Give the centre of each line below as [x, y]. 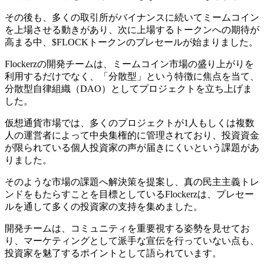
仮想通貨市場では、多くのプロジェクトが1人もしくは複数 [130, 123]
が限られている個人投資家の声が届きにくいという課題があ [132, 147]
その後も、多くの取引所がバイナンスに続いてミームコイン [132, 17]
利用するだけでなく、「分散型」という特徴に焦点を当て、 [132, 76]
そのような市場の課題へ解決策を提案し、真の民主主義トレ [132, 181]
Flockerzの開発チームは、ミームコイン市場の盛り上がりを [129, 64]
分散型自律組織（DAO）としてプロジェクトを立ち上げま [128, 88]
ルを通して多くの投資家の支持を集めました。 [104, 206]
